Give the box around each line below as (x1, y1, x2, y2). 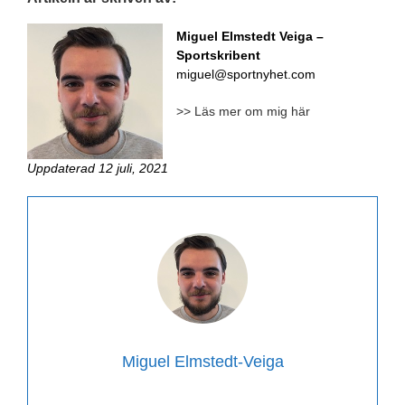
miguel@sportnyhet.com (176, 67, 316, 82)
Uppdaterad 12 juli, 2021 (27, 161, 168, 176)
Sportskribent (176, 48, 260, 63)
